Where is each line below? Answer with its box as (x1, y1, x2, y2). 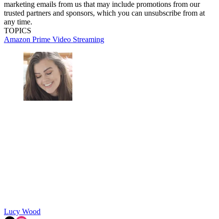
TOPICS (4, 26, 31, 35)
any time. (4, 17, 32, 26)
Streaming (73, 35, 104, 44)
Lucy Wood (4, 207, 41, 216)
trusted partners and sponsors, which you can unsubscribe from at (4, 8, 205, 17)
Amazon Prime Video (4, 35, 73, 44)
